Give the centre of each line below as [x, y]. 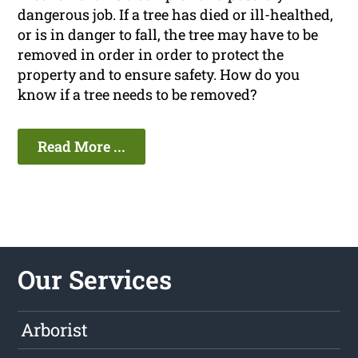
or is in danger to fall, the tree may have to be [168, 35]
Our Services [95, 280]
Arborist [55, 330]
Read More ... [82, 147]
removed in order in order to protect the [151, 55]
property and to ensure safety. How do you [159, 75]
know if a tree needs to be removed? [137, 95]
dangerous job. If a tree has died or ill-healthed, [176, 15]
